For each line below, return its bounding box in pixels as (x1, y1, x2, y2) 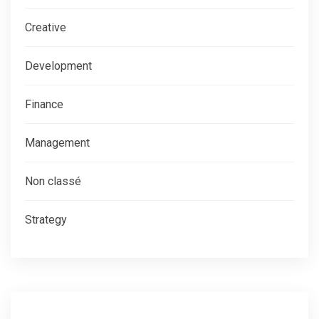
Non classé (25, 174, 81, 189)
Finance (25, 98, 63, 112)
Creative (25, 21, 66, 35)
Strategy (25, 213, 67, 227)
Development (25, 59, 92, 73)
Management (25, 136, 90, 150)
